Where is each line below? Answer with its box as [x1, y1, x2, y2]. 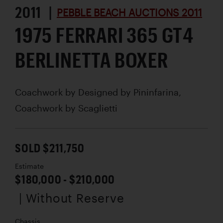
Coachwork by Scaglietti [15, 103, 117, 114]
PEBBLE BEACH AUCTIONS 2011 [57, 6, 202, 19]
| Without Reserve [19, 191, 124, 206]
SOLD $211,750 [15, 140, 85, 155]
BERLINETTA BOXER [15, 47, 168, 72]
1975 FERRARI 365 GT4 [15, 22, 194, 47]
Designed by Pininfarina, [78, 87, 181, 98]
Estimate [15, 162, 44, 171]
